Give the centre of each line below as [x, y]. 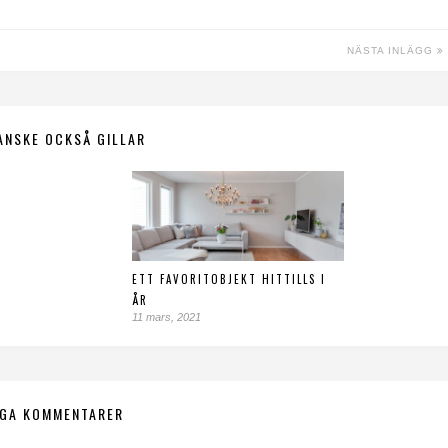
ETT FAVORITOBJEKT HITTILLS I [229, 278]
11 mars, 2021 [166, 316]
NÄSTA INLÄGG [392, 50]
